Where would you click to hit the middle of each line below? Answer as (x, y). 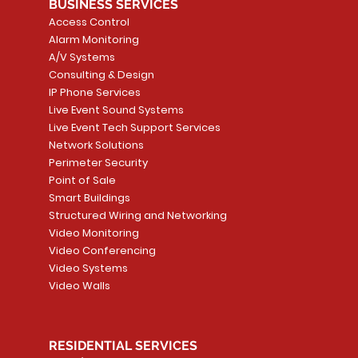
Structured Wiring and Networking (137, 215)
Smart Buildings (89, 197)
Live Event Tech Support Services (134, 127)
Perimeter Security (98, 162)
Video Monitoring (93, 233)
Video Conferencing (102, 250)
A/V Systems (82, 57)
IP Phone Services (94, 92)
